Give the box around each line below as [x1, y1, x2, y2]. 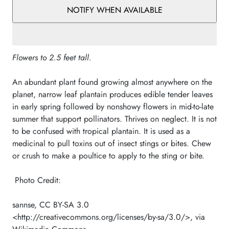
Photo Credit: [12, 174, 61, 186]
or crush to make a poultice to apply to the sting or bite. [12, 149, 210, 162]
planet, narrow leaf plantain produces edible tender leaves [12, 88, 213, 100]
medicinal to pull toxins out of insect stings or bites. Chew [12, 137, 211, 149]
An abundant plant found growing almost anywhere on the [12, 76, 212, 88]
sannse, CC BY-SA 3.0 [12, 198, 89, 211]
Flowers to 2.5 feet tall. [12, 51, 91, 63]
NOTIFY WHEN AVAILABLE [66, 4, 163, 16]
